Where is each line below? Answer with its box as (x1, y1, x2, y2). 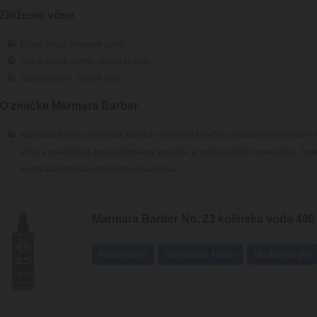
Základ (20, 74, 47, 83)
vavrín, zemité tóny (46, 74, 120, 83)
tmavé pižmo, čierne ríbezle (42, 57, 151, 67)
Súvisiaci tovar (165, 248, 236, 260)
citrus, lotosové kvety (42, 40, 125, 50)
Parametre (99, 248, 147, 260)
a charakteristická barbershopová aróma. (20, 164, 178, 174)
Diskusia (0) (254, 248, 311, 260)
